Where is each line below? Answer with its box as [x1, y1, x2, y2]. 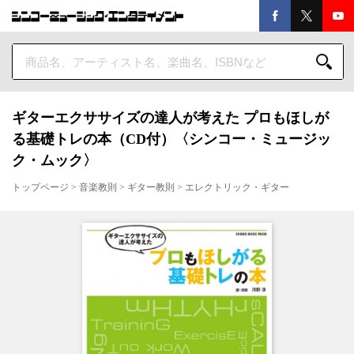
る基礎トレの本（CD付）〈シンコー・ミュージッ [12, 131, 331, 147]
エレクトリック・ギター [185, 182, 289, 193]
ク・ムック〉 [12, 153, 97, 168]
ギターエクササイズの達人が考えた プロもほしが [12, 110, 329, 126]
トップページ [12, 182, 69, 193]
